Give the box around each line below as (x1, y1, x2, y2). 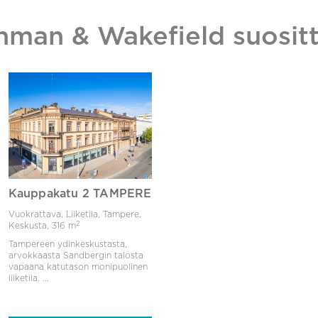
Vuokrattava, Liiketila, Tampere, (8, 210, 141, 219)
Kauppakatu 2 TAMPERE (8, 188, 152, 199)
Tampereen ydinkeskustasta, (8, 240, 127, 248)
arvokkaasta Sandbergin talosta (8, 251, 143, 260)
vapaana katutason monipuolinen (8, 263, 148, 271)
